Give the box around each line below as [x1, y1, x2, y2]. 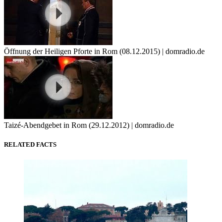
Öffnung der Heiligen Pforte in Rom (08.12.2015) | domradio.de [4, 47, 205, 55]
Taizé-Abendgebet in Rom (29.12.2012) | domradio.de [4, 120, 174, 129]
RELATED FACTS [4, 141, 56, 149]
